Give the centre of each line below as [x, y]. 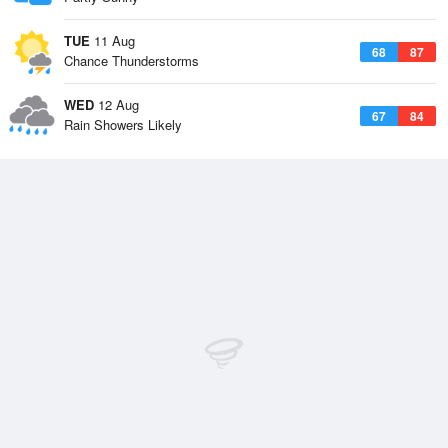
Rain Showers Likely [123, 124]
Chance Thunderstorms [131, 60]
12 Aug [116, 104]
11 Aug [112, 40]
